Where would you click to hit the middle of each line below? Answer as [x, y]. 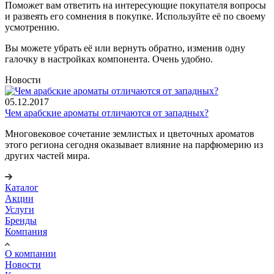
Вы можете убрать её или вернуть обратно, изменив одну [125, 48]
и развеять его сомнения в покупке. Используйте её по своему [135, 16]
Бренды [21, 220]
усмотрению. [32, 27]
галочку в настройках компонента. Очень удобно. [109, 59]
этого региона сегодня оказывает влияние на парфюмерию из [134, 144]
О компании [31, 253]
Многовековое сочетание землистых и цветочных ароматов [130, 133]
